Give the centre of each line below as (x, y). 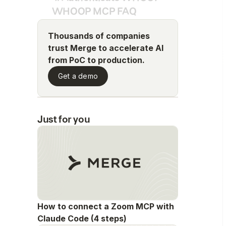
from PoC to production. (96, 60)
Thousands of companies (99, 36)
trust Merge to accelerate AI (106, 48)
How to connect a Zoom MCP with (106, 206)
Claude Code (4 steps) (82, 218)
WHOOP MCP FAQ (94, 11)
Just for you (64, 119)
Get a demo (78, 76)
